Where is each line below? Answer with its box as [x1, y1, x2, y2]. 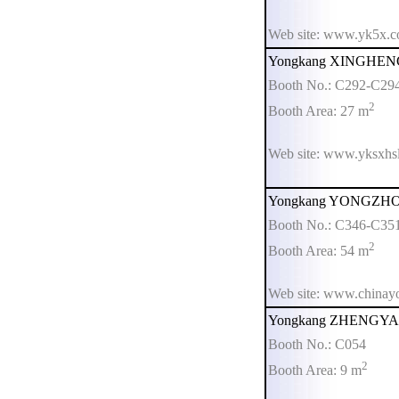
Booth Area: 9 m [268, 362, 362, 379]
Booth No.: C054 [268, 337, 366, 352]
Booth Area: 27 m [268, 103, 369, 119]
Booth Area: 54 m [268, 243, 369, 259]
